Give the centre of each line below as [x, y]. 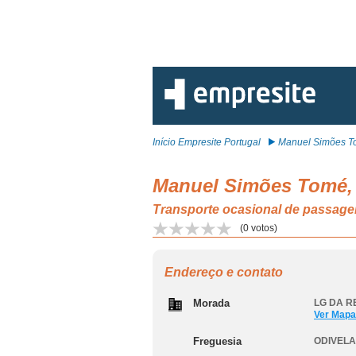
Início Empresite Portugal [207, 142]
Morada [211, 303]
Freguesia [217, 341]
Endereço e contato [224, 272]
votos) [263, 228]
